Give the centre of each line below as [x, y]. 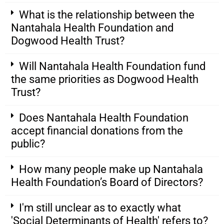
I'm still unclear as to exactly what [100, 208]
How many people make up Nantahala [111, 169]
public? [28, 144]
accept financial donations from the [97, 131]
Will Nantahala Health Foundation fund [112, 66]
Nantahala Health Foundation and [92, 28]
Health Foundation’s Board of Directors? [107, 182]
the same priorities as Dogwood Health [105, 79]
